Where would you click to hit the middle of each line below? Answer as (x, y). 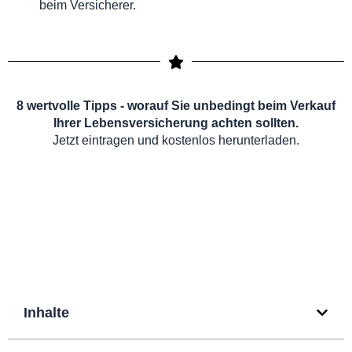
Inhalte (46, 312)
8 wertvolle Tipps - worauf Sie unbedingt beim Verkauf (176, 105)
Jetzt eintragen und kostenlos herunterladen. (176, 140)
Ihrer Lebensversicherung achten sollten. (176, 123)
